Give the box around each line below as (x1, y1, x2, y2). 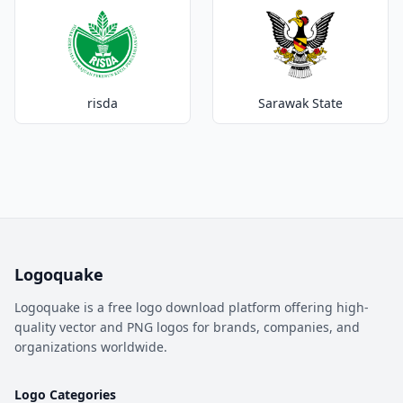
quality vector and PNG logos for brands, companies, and (14, 318, 360, 336)
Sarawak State (258, 94, 343, 112)
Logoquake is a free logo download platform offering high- (14, 299, 369, 316)
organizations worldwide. (14, 338, 167, 355)
